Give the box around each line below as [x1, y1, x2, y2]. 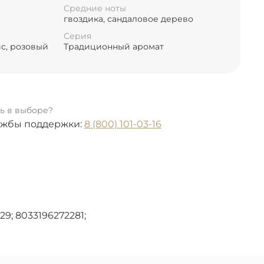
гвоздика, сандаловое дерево [64, 13, 193, 24]
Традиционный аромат [64, 41, 164, 52]
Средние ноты [64, 2, 126, 14]
